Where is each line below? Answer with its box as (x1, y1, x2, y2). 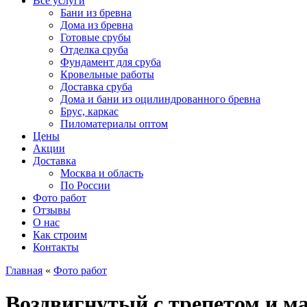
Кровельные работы (60, 69, 154, 80)
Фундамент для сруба (60, 56, 161, 68)
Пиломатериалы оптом (60, 118, 168, 130)
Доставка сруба (60, 81, 132, 93)
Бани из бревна (60, 7, 132, 19)
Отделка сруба (60, 44, 128, 56)
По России (60, 180, 110, 191)
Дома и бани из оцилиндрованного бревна (60, 93, 260, 105)
